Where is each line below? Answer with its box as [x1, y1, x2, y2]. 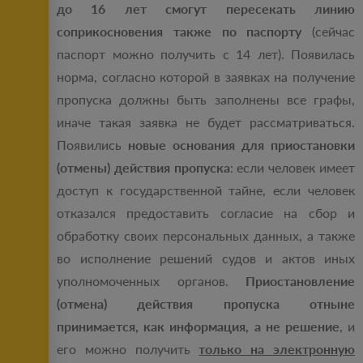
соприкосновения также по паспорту [57, 23, 302, 40]
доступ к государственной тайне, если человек [57, 182, 355, 199]
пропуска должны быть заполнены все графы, [57, 92, 355, 108]
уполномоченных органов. [57, 273, 246, 289]
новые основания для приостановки [128, 137, 355, 153]
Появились [57, 137, 128, 153]
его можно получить [57, 341, 199, 357]
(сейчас [301, 23, 355, 40]
